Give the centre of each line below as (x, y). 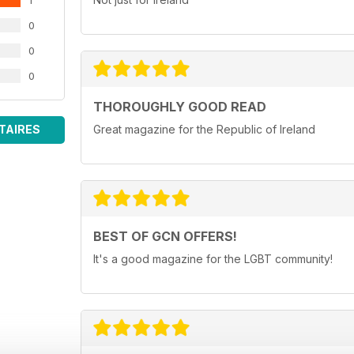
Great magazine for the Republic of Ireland (204, 130)
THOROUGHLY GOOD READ (180, 107)
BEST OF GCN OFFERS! (165, 237)
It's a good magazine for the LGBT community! (213, 259)
